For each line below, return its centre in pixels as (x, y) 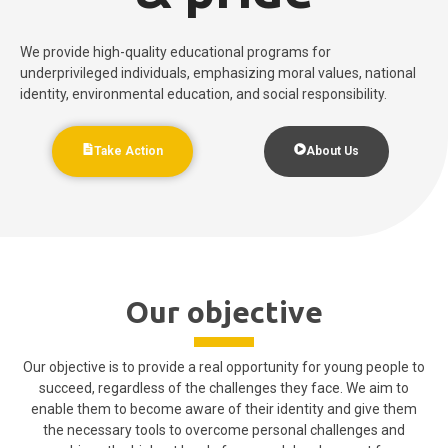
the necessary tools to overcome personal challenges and (224, 429)
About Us (332, 150)
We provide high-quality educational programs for (175, 51)
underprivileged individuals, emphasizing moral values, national (218, 72)
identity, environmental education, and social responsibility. (203, 93)
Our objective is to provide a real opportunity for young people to (224, 366)
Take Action (128, 150)
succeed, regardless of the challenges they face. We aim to (224, 387)
